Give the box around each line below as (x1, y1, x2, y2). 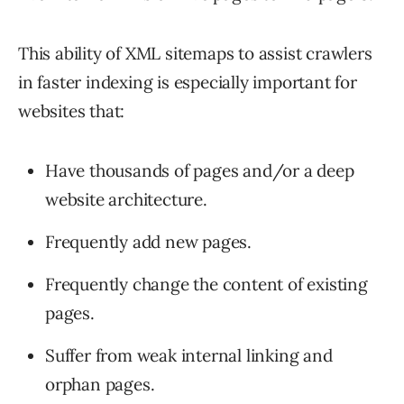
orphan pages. (45, 372, 155, 395)
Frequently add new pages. (45, 230, 252, 252)
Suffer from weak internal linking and (45, 344, 333, 366)
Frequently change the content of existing (45, 272, 368, 295)
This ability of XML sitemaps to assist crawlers (18, 41, 372, 64)
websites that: (18, 99, 125, 122)
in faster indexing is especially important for (18, 70, 357, 93)
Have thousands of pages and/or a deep (45, 159, 354, 181)
